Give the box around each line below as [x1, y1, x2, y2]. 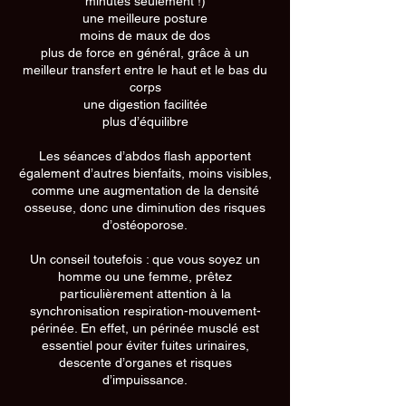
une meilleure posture [82, 11, 208, 25]
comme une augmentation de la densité [31, 183, 259, 198]
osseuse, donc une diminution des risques [24, 200, 266, 215]
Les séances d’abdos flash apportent [39, 149, 251, 163]
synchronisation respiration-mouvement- [29, 304, 261, 318]
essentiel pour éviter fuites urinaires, [41, 338, 249, 353]
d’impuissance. [102, 372, 188, 387]
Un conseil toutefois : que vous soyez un [30, 252, 260, 266]
